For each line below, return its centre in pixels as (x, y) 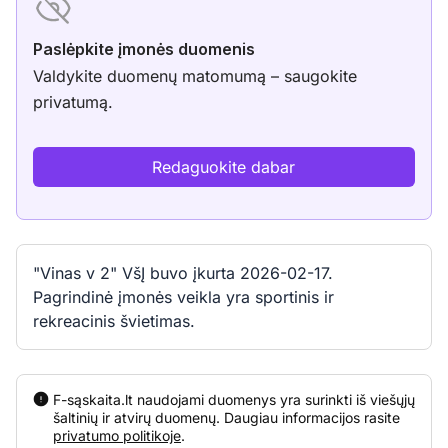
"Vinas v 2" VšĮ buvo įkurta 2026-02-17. (183, 273)
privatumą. (73, 102)
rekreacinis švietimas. (114, 321)
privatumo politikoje (117, 435)
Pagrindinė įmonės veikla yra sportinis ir (183, 297)
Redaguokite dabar (224, 167)
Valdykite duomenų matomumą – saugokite (195, 76)
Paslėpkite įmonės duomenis (144, 49)
